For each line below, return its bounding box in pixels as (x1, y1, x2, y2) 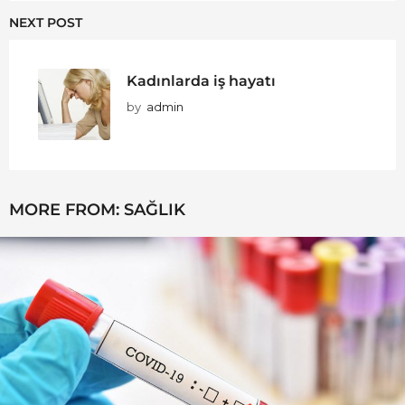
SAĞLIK (124, 199, 185, 220)
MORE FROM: (9, 199, 124, 220)
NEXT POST (9, 14, 82, 31)
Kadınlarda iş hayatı (127, 71, 276, 89)
